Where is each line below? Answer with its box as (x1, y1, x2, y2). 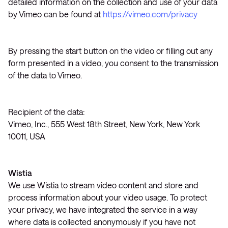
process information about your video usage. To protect (8, 192, 207, 202)
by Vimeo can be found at (8, 9, 103, 19)
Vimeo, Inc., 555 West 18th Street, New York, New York (8, 119, 200, 129)
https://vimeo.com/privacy (103, 9, 197, 19)
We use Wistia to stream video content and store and (8, 180, 198, 190)
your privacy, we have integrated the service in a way (8, 205, 197, 214)
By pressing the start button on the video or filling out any (8, 46, 213, 55)
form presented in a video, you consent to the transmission (8, 58, 218, 68)
